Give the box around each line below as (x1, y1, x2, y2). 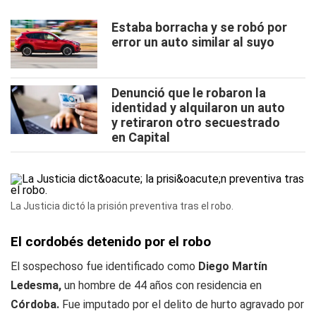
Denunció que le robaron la (111, 85, 266, 100)
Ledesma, (11, 279, 61, 292)
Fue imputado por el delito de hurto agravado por (59, 298, 304, 311)
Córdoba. (11, 298, 59, 311)
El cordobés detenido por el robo (11, 233, 211, 250)
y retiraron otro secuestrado (111, 115, 280, 130)
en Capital (111, 130, 170, 145)
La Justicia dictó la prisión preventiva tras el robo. (11, 200, 233, 212)
